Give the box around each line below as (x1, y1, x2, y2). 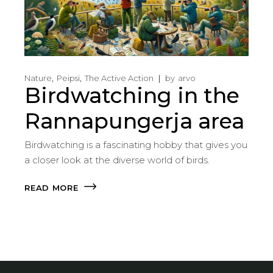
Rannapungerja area (24, 108, 245, 135)
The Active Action (85, 73, 154, 83)
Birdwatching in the (24, 82, 240, 109)
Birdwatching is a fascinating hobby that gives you (24, 139, 248, 151)
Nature (24, 73, 52, 83)
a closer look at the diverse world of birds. (24, 154, 210, 166)
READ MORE (24, 182, 79, 193)
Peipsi (57, 73, 80, 83)
